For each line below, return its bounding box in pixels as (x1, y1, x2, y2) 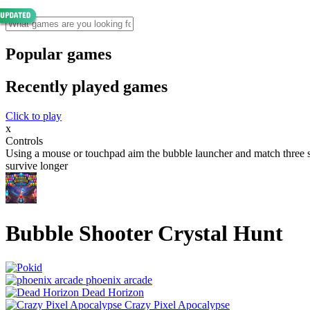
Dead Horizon (82, 286, 144, 298)
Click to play (6, 109, 62, 122)
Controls (6, 134, 43, 147)
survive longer (6, 159, 68, 172)
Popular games (6, 44, 111, 63)
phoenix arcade (86, 273, 152, 286)
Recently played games (6, 77, 167, 95)
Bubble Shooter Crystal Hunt (6, 221, 283, 246)
